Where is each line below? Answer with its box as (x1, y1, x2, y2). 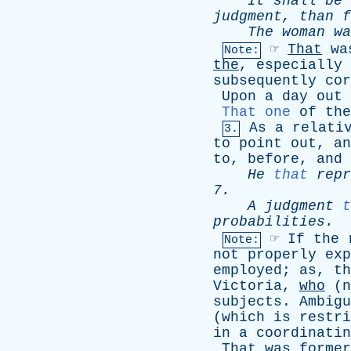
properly (248, 247, 317, 262)
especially (256, 57, 342, 73)
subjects (213, 294, 282, 309)
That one (222, 104, 291, 120)
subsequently (213, 73, 317, 89)
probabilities (213, 214, 325, 230)
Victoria (213, 278, 282, 294)
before (248, 151, 299, 167)
